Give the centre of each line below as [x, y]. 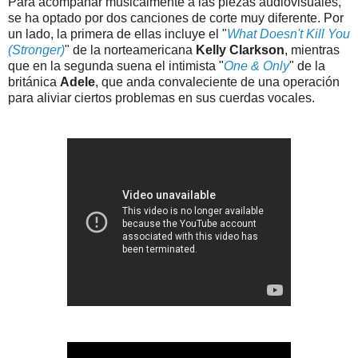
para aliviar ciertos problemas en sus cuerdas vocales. [161, 97]
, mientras [312, 50]
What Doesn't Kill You [288, 34]
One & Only [257, 66]
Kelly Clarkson [240, 50]
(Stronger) [36, 50]
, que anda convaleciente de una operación [217, 82]
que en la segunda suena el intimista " [116, 66]
